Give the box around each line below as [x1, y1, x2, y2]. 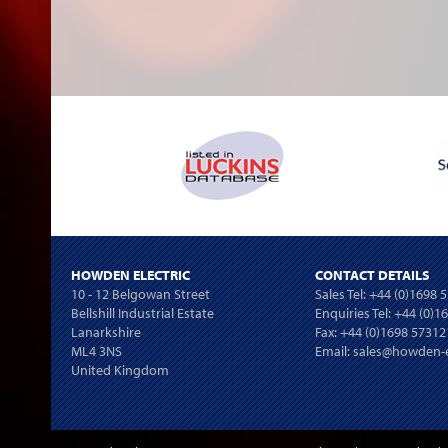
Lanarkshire [71, 322, 141, 341]
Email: [314, 341, 353, 360]
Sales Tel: [314, 284, 369, 303]
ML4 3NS [71, 341, 122, 360]
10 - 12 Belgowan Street [71, 284, 210, 303]
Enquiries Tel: [314, 303, 394, 322]
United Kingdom [71, 360, 169, 379]
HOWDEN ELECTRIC [71, 265, 190, 284]
